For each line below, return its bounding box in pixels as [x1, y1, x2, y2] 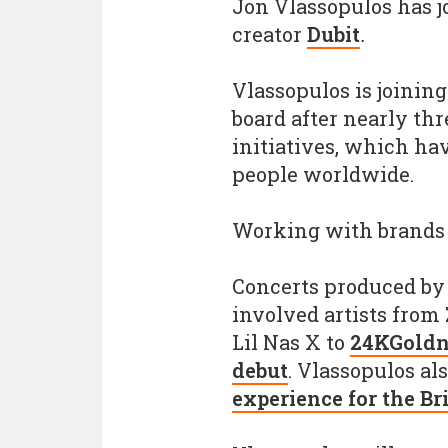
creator [232, 21, 307, 47]
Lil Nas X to [232, 329, 350, 355]
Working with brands [232, 217, 445, 243]
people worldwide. [232, 161, 414, 187]
